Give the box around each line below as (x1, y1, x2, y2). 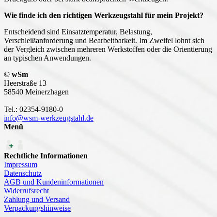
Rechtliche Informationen (4, 152, 88, 160)
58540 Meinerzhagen (4, 88, 69, 96)
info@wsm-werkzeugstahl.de (4, 114, 93, 123)
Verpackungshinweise (4, 204, 71, 213)
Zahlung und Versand (4, 195, 70, 204)
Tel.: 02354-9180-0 (4, 105, 63, 114)
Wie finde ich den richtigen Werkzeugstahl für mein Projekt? (4, 11, 203, 20)
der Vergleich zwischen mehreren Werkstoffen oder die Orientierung (4, 45, 212, 54)
